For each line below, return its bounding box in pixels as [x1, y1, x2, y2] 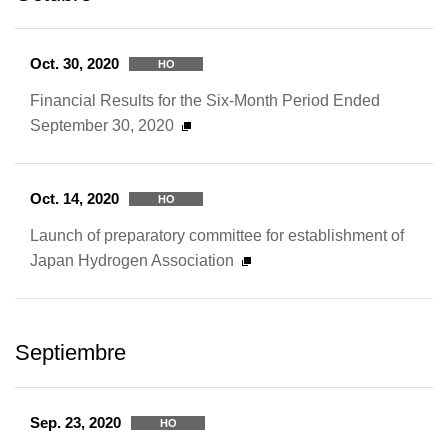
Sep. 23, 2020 [30, 414, 121, 431]
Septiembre [15, 340, 126, 365]
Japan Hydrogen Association [30, 251, 234, 269]
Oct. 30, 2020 [30, 55, 119, 72]
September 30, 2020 [30, 116, 174, 134]
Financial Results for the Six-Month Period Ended [30, 91, 380, 109]
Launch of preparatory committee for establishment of [30, 226, 404, 244]
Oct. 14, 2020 [30, 190, 119, 207]
